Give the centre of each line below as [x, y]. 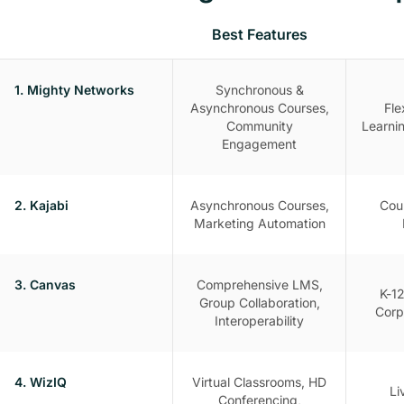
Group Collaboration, [259, 302]
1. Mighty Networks [74, 89]
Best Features [260, 34]
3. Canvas [45, 284]
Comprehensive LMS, [259, 284]
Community [259, 125]
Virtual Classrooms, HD [259, 381]
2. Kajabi [41, 205]
